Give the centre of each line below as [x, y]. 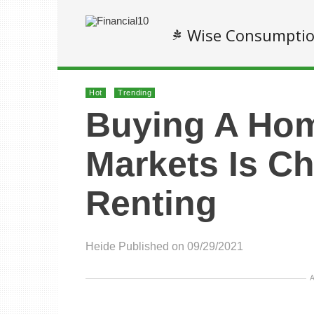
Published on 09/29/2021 [181, 246]
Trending [135, 93]
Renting [151, 203]
